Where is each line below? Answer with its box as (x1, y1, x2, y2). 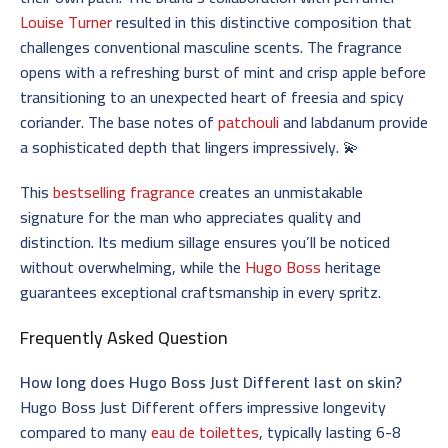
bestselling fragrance (53, 176, 195, 207)
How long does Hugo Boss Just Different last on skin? (20, 366, 402, 397)
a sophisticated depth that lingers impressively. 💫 (20, 131, 359, 162)
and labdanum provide (279, 106, 428, 137)
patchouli (218, 106, 279, 137)
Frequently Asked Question (20, 320, 228, 354)
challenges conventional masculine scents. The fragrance (20, 31, 402, 62)
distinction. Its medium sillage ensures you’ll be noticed (20, 226, 390, 257)
